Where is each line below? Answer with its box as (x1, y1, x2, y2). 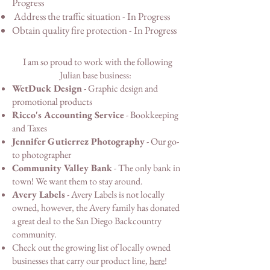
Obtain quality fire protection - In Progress (12, 24, 177, 37)
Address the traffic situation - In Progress (12, 10, 170, 24)
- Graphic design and (82, 82, 158, 95)
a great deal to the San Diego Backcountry (12, 215, 162, 228)
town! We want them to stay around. (12, 175, 143, 188)
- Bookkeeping (124, 108, 178, 122)
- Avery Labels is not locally (65, 188, 165, 201)
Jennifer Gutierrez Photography (12, 135, 145, 148)
